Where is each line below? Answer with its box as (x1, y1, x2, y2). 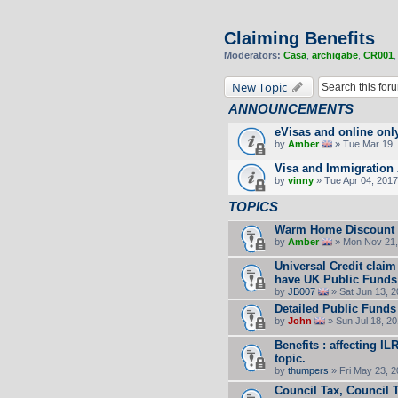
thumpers (288, 364, 329, 376)
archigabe (312, 50, 358, 60)
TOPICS (228, 198, 278, 214)
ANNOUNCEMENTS (228, 100, 354, 116)
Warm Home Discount (275, 222, 394, 236)
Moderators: (224, 50, 281, 60)
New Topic (232, 78, 287, 95)
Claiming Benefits (224, 28, 375, 48)
